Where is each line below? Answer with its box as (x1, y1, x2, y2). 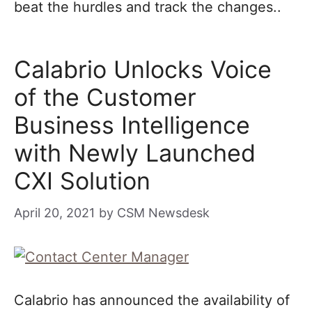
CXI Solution (14, 166, 150, 195)
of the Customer (14, 83, 196, 111)
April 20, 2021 (14, 205, 95, 220)
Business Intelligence (14, 111, 250, 139)
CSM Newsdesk (117, 205, 210, 220)
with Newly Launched (14, 139, 256, 167)
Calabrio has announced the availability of (14, 292, 290, 309)
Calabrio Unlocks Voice (14, 55, 272, 84)
